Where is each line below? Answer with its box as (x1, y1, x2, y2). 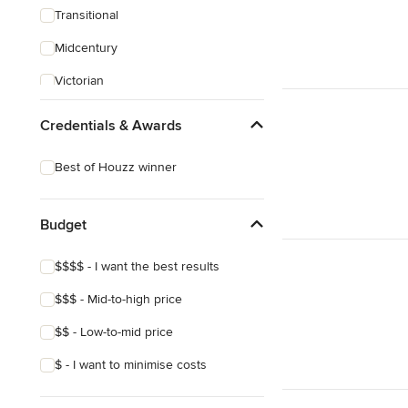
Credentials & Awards (40, 116, 182, 135)
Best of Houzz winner (55, 159, 177, 175)
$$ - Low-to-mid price (55, 324, 173, 340)
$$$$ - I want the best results (55, 259, 219, 274)
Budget (40, 215, 87, 234)
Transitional (55, 7, 118, 23)
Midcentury (55, 40, 117, 56)
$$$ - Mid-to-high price (55, 291, 182, 307)
